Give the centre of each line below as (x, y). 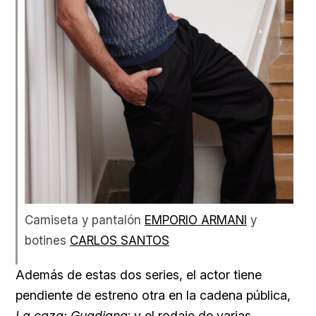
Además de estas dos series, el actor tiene (139, 274)
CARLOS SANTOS (120, 240)
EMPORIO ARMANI (196, 219)
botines (47, 240)
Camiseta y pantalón (85, 219)
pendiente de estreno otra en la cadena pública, (153, 295)
